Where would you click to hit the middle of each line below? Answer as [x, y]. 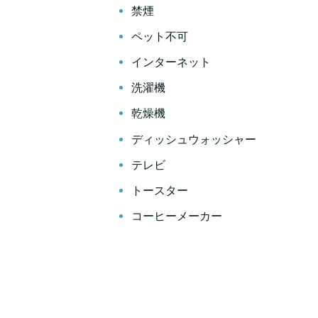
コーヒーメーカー [177, 216]
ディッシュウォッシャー [194, 139]
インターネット [171, 62]
